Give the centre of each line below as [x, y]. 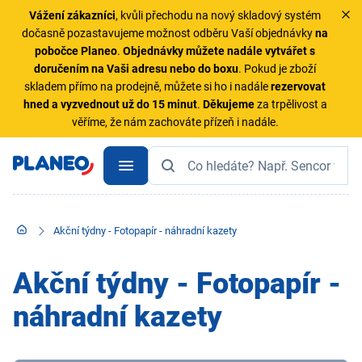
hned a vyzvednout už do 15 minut [110, 104]
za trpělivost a [290, 104]
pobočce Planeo [76, 51]
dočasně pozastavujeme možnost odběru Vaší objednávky [169, 33]
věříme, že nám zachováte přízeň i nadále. [175, 122]
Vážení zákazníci [73, 15]
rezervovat [299, 86]
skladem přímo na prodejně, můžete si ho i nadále [148, 86]
